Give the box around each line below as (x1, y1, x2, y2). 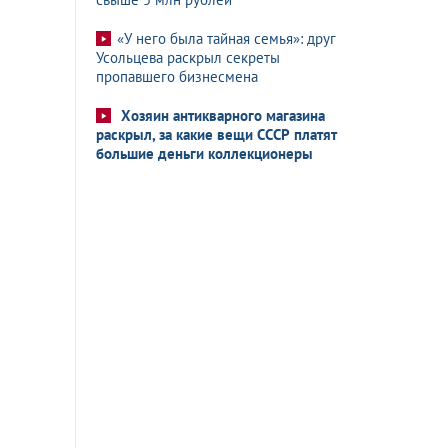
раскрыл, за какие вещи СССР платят (96, 125, 337, 144)
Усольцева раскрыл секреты (96, 48, 280, 67)
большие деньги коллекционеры (96, 144, 313, 163)
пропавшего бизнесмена (96, 67, 258, 86)
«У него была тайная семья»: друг (117, 29, 336, 48)
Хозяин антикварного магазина (121, 106, 325, 125)
